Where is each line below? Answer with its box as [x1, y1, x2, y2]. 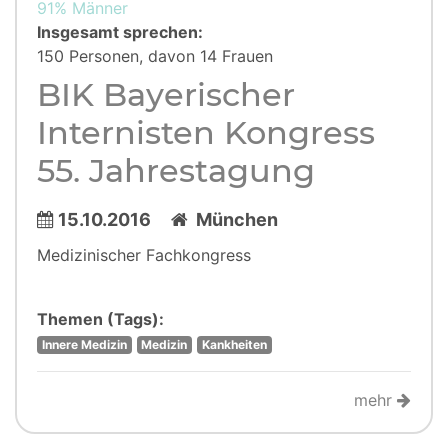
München [188, 209, 278, 230]
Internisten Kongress [37, 113, 375, 152]
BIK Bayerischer [37, 75, 295, 114]
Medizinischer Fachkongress [37, 245, 251, 265]
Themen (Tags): [37, 309, 164, 329]
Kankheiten [201, 337, 267, 352]
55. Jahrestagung [37, 151, 315, 190]
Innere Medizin [41, 337, 127, 352]
